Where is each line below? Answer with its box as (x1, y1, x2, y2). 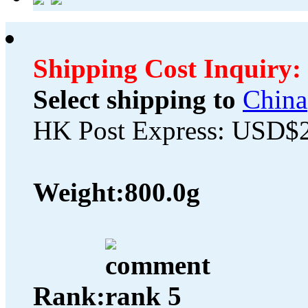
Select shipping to (33, 85, 236, 115)
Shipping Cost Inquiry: (33, 54, 301, 84)
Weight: (33, 177, 124, 208)
